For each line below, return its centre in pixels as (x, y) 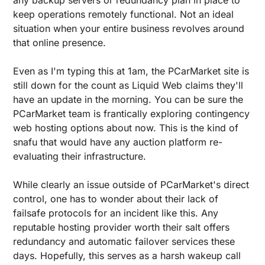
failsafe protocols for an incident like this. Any (116, 213)
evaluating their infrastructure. (80, 156)
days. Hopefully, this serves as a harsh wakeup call (127, 255)
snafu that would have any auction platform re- (118, 142)
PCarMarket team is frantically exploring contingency (131, 113)
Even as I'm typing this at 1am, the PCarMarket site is (131, 71)
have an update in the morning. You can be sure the (128, 99)
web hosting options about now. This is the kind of (126, 127)
